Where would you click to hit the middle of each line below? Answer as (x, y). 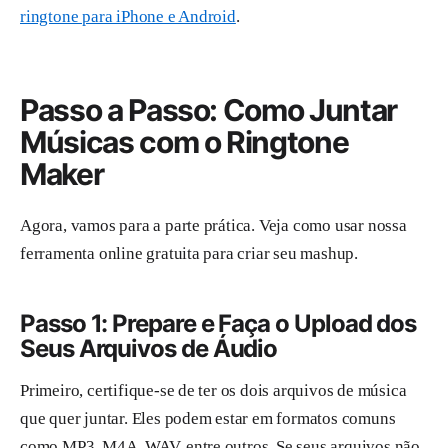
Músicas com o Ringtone (184, 142)
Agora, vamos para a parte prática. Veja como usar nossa (213, 225)
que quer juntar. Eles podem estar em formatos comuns (208, 418)
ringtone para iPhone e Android (128, 17)
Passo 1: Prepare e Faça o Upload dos (218, 324)
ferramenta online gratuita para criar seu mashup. (189, 253)
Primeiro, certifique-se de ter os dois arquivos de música (213, 390)
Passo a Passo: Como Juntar (208, 110)
